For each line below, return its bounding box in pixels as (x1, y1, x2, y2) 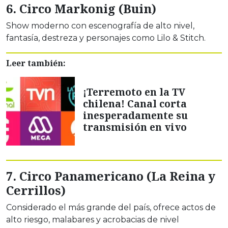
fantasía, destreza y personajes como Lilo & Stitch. (6, 33, 206, 43)
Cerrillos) (6, 182, 66, 199)
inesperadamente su (83, 108, 188, 122)
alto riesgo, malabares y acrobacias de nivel (6, 215, 179, 225)
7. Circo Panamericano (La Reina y (6, 168, 215, 185)
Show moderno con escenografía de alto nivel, (6, 21, 194, 31)
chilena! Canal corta (83, 96, 187, 110)
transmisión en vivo (83, 120, 187, 134)
